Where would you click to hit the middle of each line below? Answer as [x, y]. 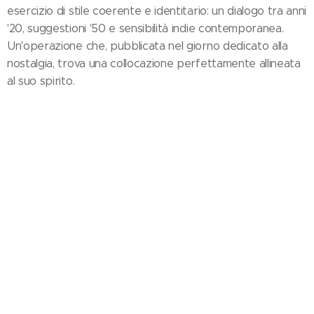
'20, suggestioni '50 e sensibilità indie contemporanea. [145, 29]
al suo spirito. [41, 81]
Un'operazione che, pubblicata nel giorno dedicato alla [148, 46]
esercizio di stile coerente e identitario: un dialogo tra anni [157, 11]
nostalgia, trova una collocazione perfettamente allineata [154, 64]
